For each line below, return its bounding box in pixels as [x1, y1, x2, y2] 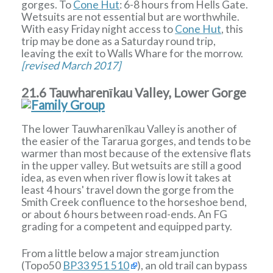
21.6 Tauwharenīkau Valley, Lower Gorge [21, 85, 252, 100]
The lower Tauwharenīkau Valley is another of [21, 122, 238, 136]
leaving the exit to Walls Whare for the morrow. [21, 47, 244, 60]
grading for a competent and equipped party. [21, 220, 233, 233]
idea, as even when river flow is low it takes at [21, 171, 232, 185]
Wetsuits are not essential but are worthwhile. [21, 10, 240, 24]
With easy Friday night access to [21, 23, 175, 36]
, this [221, 23, 244, 36]
